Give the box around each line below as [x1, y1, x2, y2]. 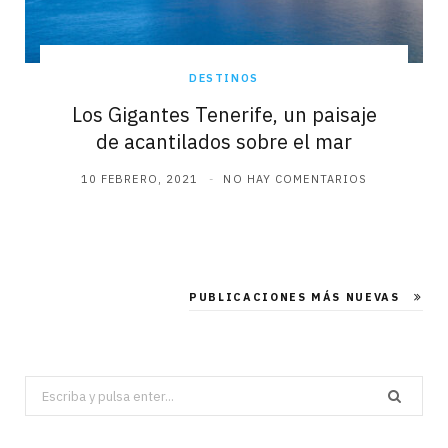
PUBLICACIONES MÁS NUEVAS [189, 289, 405, 304]
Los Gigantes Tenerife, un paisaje [71, 100, 377, 128]
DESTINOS [188, 70, 260, 85]
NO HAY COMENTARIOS [223, 171, 368, 186]
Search [24, 378, 67, 397]
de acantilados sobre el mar [96, 127, 352, 155]
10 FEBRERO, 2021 [80, 171, 199, 186]
